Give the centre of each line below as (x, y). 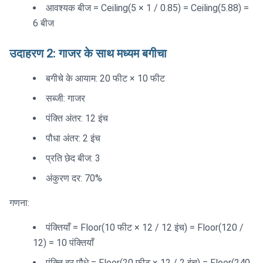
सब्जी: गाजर (65, 99)
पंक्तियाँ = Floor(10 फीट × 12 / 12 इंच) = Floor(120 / (145, 228)
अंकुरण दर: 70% (74, 178)
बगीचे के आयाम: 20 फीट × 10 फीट (105, 79)
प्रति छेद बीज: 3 (73, 159)
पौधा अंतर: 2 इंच (73, 139)
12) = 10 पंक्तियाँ (63, 243)
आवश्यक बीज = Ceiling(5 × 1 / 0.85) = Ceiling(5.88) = (147, 8)
